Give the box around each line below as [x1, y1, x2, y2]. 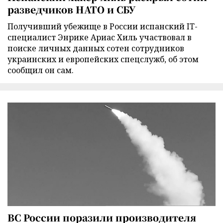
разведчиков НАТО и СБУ [7, 2, 135, 16]
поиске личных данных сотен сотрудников [7, 43, 184, 54]
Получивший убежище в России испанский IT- [7, 21, 198, 32]
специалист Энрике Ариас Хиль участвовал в [7, 32, 192, 43]
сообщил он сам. [7, 65, 74, 76]
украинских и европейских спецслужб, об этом [7, 54, 199, 65]
